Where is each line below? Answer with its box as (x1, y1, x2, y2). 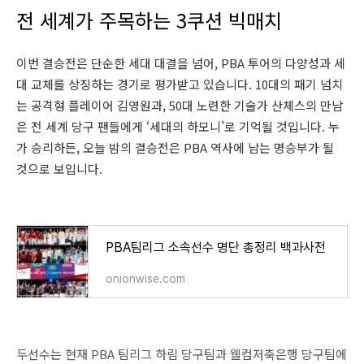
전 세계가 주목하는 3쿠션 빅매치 (16, 5, 282, 34)
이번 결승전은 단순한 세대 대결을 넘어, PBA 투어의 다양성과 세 (16, 54, 345, 71)
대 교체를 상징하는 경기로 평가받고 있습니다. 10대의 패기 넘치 (16, 75, 343, 93)
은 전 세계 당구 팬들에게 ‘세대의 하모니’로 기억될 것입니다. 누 (16, 117, 340, 135)
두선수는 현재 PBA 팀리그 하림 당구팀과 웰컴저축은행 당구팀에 (16, 344, 347, 362)
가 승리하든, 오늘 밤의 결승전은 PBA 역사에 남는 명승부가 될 (16, 138, 334, 156)
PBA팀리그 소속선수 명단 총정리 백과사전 (106, 239, 326, 255)
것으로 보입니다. (16, 159, 102, 177)
